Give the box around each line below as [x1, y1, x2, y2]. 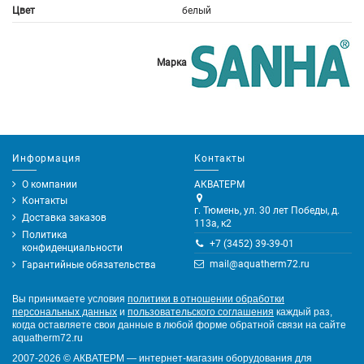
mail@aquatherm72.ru [209, 258, 310, 270]
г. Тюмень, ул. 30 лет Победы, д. [194, 204, 340, 216]
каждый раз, [274, 305, 332, 318]
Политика [22, 229, 67, 241]
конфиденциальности [22, 242, 123, 254]
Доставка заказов [22, 212, 106, 224]
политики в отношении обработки [128, 292, 284, 305]
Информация [12, 152, 81, 164]
